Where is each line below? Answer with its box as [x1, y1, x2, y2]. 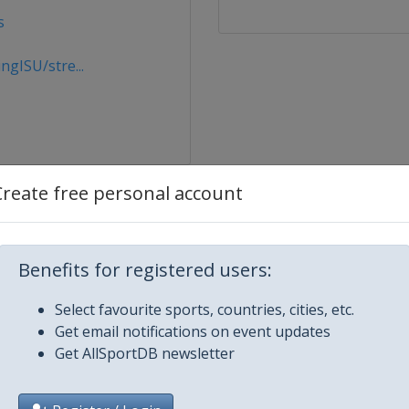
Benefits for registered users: [18, 257, 272, 282]
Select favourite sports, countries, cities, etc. [55, 299, 354, 320]
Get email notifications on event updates [55, 321, 330, 341]
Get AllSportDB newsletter [55, 343, 235, 363]
